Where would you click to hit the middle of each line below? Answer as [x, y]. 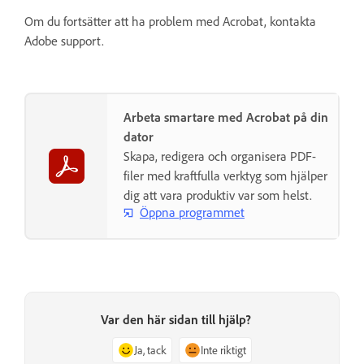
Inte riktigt [223, 349]
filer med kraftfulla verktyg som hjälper [225, 175]
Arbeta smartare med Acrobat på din [226, 117]
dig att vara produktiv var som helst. [218, 195]
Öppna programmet [192, 212]
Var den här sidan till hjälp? [175, 319]
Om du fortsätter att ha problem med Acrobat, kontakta [170, 21]
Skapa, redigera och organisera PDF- [220, 156]
